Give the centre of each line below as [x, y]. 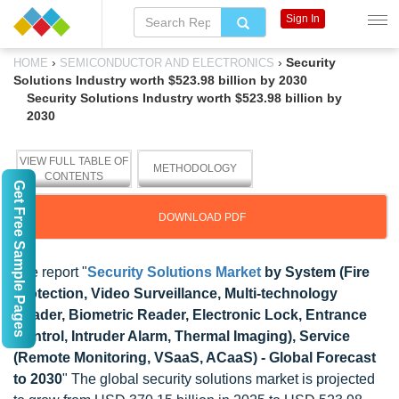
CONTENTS [74, 176]
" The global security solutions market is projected [219, 379]
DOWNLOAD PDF [202, 217]
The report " [50, 272]
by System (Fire [315, 272]
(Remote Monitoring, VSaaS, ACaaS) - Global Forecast [195, 358]
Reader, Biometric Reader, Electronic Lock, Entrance [190, 315]
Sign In [302, 19]
